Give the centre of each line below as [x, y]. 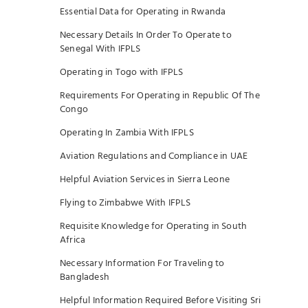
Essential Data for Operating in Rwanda [143, 12]
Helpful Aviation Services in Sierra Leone [145, 180]
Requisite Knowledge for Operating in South [154, 227]
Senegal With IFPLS [100, 49]
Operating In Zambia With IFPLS [127, 133]
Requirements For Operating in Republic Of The [160, 96]
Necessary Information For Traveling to [142, 264]
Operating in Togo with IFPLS [122, 73]
